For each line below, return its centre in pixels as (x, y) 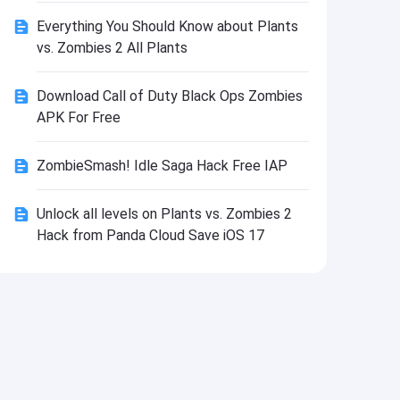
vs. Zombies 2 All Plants (112, 48)
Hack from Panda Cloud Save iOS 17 (150, 235)
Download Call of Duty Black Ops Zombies (169, 96)
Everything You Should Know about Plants (167, 26)
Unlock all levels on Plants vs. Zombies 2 (164, 214)
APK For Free (78, 117)
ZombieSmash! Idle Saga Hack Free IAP (162, 166)
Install (112, 11)
